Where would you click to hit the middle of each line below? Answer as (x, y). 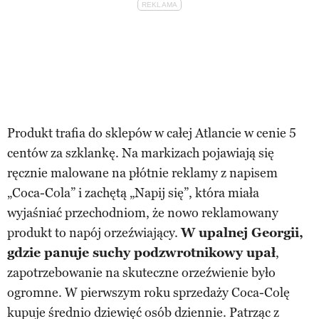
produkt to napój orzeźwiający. (94, 232)
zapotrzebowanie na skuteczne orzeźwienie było (141, 272)
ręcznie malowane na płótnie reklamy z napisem (142, 173)
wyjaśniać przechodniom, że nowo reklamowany (143, 213)
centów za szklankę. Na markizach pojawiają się (141, 153)
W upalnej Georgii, (242, 232)
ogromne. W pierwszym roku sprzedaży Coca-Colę (148, 292)
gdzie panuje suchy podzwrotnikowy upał (141, 252)
